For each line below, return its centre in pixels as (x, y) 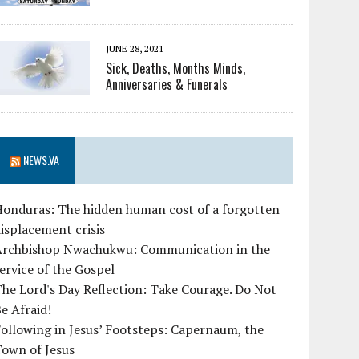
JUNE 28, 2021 (135, 49)
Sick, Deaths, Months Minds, (176, 69)
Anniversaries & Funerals (167, 85)
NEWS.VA (42, 160)
